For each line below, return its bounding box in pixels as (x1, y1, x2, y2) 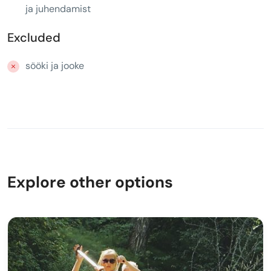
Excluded (7, 30, 60, 45)
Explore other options (7, 172, 173, 192)
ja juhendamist (25, 2, 91, 15)
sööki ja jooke (25, 59, 84, 72)
